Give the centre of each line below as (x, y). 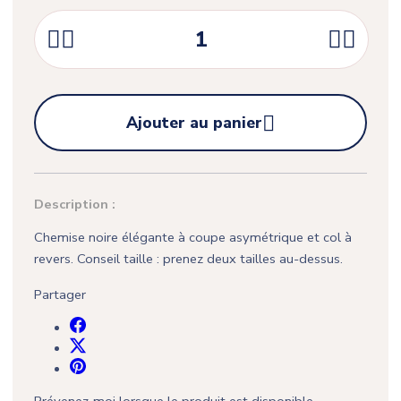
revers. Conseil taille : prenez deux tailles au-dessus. (188, 259)
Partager (60, 295)
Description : (75, 205)
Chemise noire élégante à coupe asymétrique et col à (193, 238)
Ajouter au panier (194, 123)
